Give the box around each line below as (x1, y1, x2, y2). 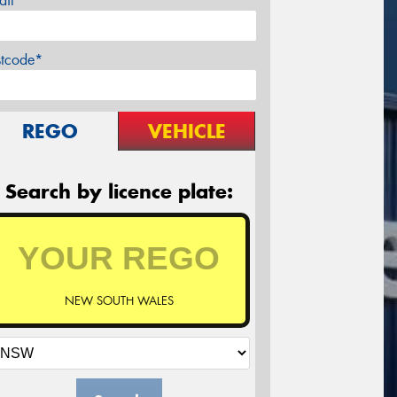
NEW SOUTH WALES (64, 293, 174, 309)
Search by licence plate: (4, 179, 233, 205)
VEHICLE (147, 119, 226, 144)
